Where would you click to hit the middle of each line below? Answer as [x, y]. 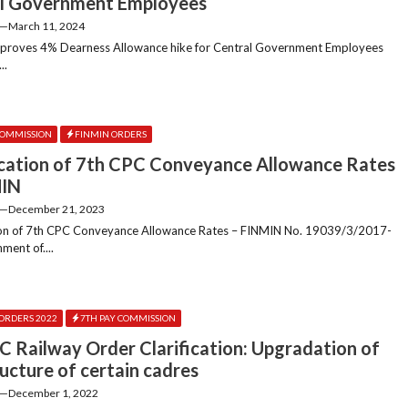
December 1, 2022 [54, 393]
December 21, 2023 [57, 209]
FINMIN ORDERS [111, 133]
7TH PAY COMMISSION [128, 317]
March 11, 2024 [47, 25]
